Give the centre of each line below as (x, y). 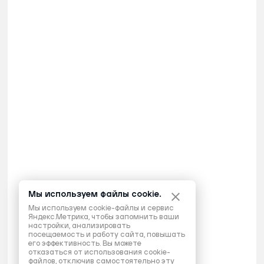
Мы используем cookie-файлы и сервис (101, 208)
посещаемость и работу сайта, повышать (107, 235)
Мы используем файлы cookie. (95, 194)
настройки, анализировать (79, 226)
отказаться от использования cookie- (99, 253)
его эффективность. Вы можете (85, 244)
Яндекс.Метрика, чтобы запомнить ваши (104, 217)
